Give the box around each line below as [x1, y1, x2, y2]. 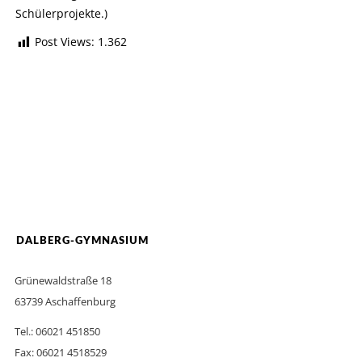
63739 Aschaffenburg [14, 293, 116, 309]
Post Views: [34, 34, 95, 50]
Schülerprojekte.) [15, 5, 107, 21]
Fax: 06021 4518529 [14, 344, 107, 360]
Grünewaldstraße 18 [14, 272, 112, 288]
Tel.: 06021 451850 [14, 323, 100, 339]
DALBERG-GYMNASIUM [15, 235, 149, 246]
